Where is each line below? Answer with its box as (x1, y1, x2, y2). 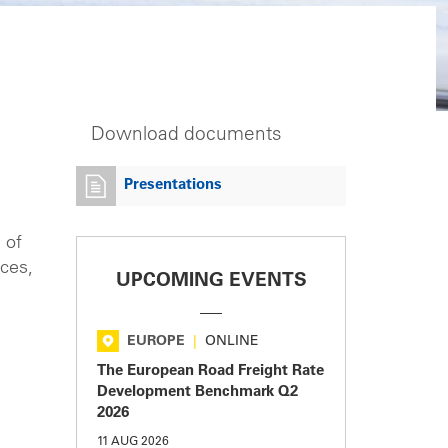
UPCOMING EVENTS (115, 272, 307, 292)
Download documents (91, 126, 282, 146)
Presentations (124, 178, 222, 194)
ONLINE (205, 335, 259, 350)
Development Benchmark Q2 (97, 385, 298, 401)
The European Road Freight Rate (97, 364, 324, 380)
